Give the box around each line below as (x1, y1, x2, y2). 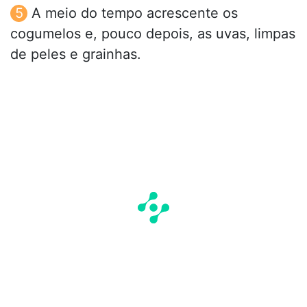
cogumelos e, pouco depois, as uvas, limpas (10, 25, 295, 42)
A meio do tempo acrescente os (32, 4, 238, 21)
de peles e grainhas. (10, 45, 141, 62)
